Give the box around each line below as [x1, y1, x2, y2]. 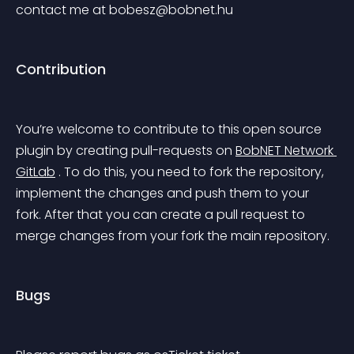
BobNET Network [235, 141, 337, 160]
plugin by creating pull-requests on [16, 141, 235, 160]
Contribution [16, 59, 106, 79]
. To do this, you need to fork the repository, [55, 163, 327, 181]
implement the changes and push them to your [16, 184, 312, 202]
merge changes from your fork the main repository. [16, 227, 330, 245]
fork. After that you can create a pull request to [16, 205, 308, 224]
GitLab [16, 163, 55, 181]
